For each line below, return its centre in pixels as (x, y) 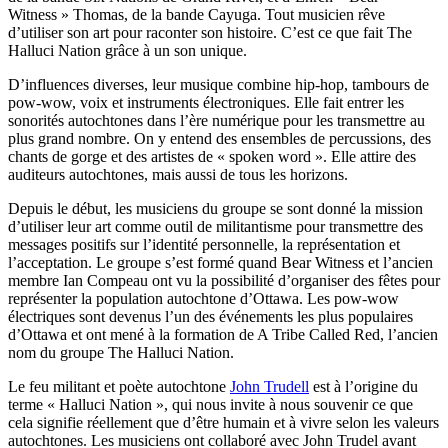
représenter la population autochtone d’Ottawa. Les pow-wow (203, 298)
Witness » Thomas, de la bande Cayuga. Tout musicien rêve (196, 14)
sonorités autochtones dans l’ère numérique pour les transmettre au (216, 120)
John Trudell (269, 386)
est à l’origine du (363, 386)
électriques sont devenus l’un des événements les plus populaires (210, 316)
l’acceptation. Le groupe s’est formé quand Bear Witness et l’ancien (220, 262)
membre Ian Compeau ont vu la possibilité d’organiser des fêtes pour (224, 280)
